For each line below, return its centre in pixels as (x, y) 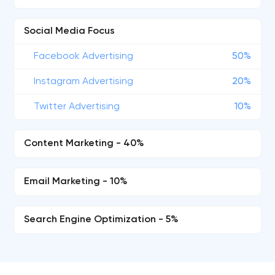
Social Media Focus (70, 31)
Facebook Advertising (84, 56)
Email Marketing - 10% (76, 182)
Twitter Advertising (77, 107)
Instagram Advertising (84, 82)
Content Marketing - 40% (84, 144)
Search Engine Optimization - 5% (102, 220)
